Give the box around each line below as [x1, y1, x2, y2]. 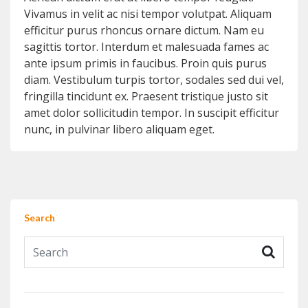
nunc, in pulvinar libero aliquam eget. [24, 121, 214, 137]
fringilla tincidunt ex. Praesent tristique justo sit [24, 88, 268, 104]
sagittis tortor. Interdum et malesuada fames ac [24, 38, 269, 54]
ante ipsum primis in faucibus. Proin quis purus [24, 55, 267, 71]
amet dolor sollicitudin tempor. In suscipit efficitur [24, 104, 279, 120]
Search [24, 211, 55, 223]
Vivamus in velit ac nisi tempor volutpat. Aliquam [24, 5, 272, 21]
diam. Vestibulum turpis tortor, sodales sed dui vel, [24, 71, 284, 87]
